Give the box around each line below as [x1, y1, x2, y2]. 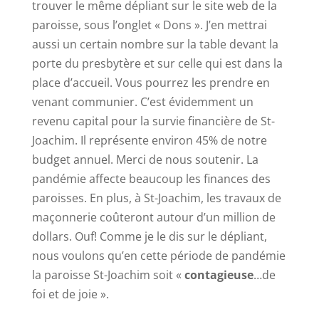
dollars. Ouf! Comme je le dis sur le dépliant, [31, 229, 267, 244]
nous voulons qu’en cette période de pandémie [31, 248, 286, 263]
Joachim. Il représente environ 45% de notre [31, 132, 267, 148]
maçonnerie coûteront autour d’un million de [31, 209, 276, 225]
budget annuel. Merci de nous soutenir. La [31, 152, 258, 167]
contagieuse [184, 267, 253, 283]
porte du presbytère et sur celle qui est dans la [31, 56, 283, 71]
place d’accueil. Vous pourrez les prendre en [31, 75, 270, 90]
